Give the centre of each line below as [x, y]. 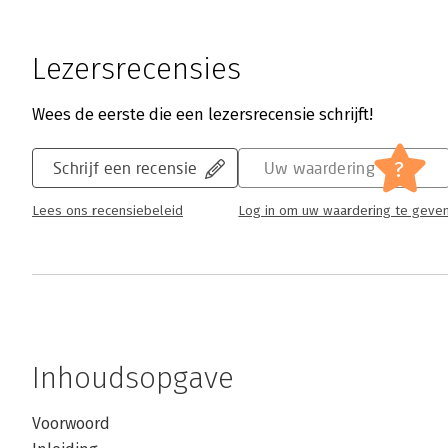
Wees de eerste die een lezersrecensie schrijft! [202, 115]
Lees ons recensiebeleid [107, 211]
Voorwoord [71, 424]
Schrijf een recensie [125, 168]
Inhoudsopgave [133, 378]
